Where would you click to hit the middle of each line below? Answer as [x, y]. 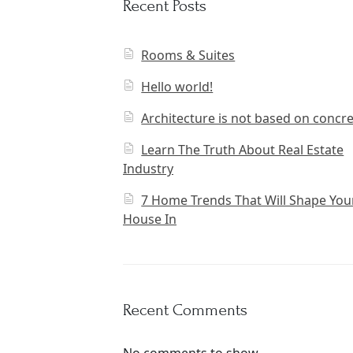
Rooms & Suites [188, 55]
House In [150, 219]
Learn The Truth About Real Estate [243, 150]
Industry [148, 169]
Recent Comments [185, 310]
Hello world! [177, 87]
